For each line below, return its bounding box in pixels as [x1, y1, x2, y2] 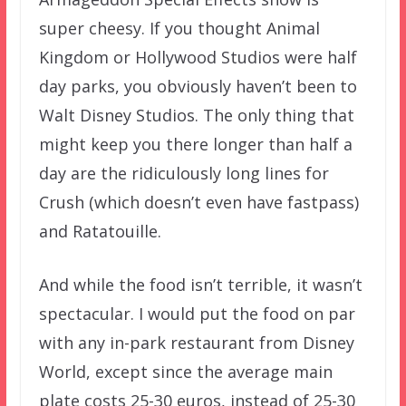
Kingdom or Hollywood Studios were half [38, 45, 357, 68]
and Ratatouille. [38, 219, 161, 242]
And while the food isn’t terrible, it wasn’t [38, 273, 362, 295]
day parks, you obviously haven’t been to [38, 74, 357, 97]
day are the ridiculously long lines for [38, 161, 329, 184]
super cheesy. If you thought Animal [38, 16, 320, 39]
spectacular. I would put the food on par [38, 302, 355, 324]
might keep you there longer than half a [38, 132, 353, 155]
